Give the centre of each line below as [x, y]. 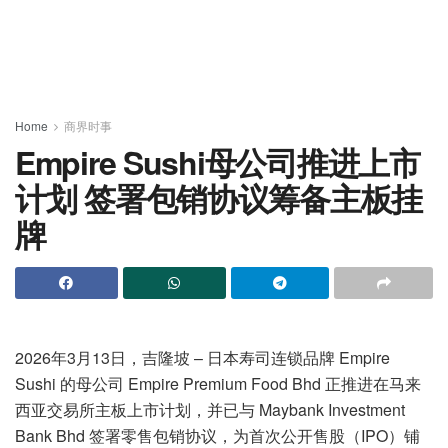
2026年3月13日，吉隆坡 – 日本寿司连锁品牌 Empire [202, 357]
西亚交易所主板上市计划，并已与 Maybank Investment [210, 409]
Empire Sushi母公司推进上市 [217, 162]
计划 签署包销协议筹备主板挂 [219, 198]
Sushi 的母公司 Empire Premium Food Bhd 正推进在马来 [218, 383]
